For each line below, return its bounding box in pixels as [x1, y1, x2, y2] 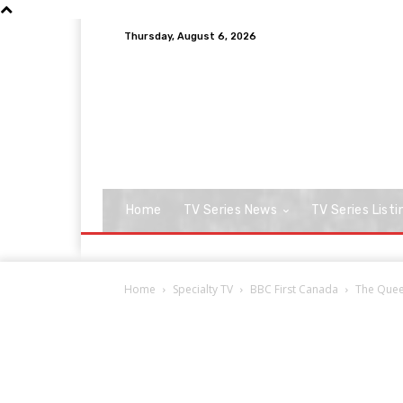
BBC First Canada [250, 282, 338, 297]
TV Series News [183, 202, 278, 218]
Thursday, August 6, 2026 [124, 30, 256, 42]
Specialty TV [173, 282, 233, 297]
